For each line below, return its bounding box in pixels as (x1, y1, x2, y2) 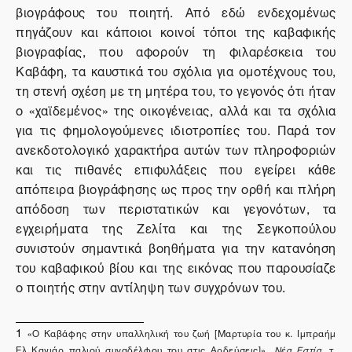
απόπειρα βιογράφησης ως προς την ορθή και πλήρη (16, 176, 336, 200)
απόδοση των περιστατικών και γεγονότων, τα (16, 196, 336, 219)
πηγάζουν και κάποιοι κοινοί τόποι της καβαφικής (16, 19, 336, 42)
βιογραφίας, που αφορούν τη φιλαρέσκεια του (16, 38, 336, 62)
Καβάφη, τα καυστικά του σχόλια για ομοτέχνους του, (16, 58, 336, 82)
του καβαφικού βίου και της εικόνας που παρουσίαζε (16, 255, 336, 278)
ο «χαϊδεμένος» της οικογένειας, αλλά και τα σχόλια (16, 97, 336, 121)
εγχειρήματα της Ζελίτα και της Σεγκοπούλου (16, 215, 336, 239)
